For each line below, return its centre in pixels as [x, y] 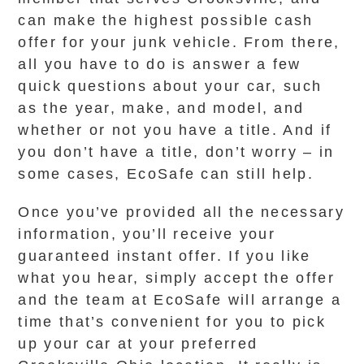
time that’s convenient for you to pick [172, 322]
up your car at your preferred [138, 344]
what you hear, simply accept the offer [176, 278]
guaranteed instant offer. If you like [165, 256]
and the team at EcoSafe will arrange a [180, 300]
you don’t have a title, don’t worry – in [176, 152]
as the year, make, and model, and [161, 108]
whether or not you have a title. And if [175, 130]
